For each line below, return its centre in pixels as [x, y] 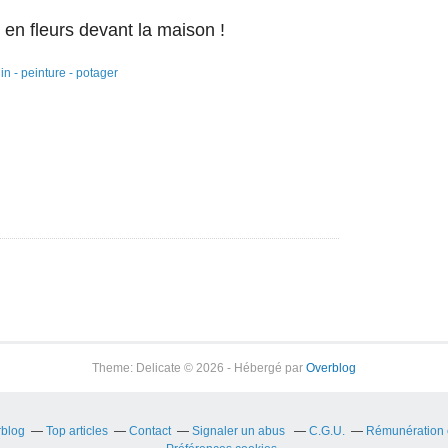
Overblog [331, 368]
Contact [149, 431]
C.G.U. [326, 431]
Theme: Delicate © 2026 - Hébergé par [199, 368]
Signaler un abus [239, 431]
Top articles [76, 431]
